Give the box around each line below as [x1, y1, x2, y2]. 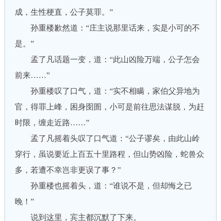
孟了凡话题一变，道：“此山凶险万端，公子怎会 [14, 55, 200, 64]
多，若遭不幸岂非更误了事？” [14, 166, 121, 174]
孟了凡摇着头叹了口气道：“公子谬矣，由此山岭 [14, 134, 200, 143]
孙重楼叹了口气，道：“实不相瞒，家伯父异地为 [14, 87, 200, 95]
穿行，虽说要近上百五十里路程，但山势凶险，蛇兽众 [14, 150, 204, 158]
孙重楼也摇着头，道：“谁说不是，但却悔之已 [14, 182, 192, 190]
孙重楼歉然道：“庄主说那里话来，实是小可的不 [14, 24, 200, 32]
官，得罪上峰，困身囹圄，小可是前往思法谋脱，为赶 [14, 103, 204, 111]
